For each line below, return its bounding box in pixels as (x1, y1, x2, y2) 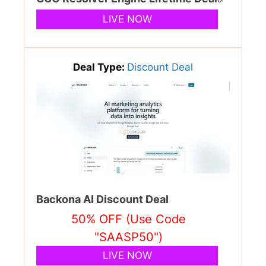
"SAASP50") (94, 229, 163, 244)
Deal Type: (73, 61, 127, 73)
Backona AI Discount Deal (36, 192, 169, 205)
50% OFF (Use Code (71, 211, 186, 226)
